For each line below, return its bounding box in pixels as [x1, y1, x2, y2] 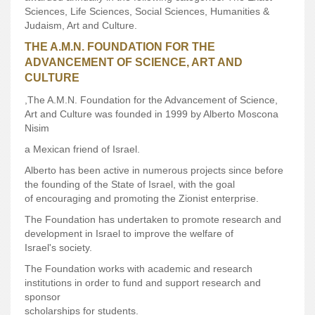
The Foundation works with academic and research [25, 263, 252, 274]
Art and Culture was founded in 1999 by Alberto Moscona [25, 108, 278, 120]
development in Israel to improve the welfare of [25, 228, 233, 239]
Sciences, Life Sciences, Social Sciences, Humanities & [25, 6, 269, 17]
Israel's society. [25, 242, 92, 253]
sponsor [25, 291, 60, 302]
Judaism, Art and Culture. [25, 20, 137, 31]
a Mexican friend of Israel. [25, 143, 140, 155]
